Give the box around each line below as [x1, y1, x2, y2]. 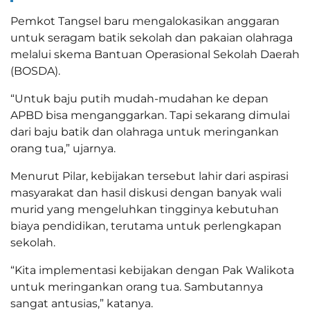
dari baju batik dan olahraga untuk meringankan [10, 125, 279, 138]
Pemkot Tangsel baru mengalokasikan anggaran [10, 14, 280, 28]
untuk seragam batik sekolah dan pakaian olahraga [10, 30, 293, 44]
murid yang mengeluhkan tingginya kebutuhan [10, 202, 279, 216]
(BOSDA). [10, 64, 60, 77]
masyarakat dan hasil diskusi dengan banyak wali [10, 185, 282, 199]
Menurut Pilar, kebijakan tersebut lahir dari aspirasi [10, 169, 289, 183]
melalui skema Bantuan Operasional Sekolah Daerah [10, 47, 300, 61]
